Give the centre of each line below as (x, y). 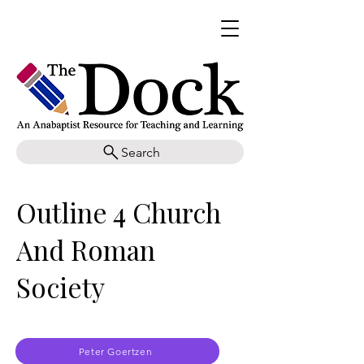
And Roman (86, 249)
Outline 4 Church (119, 212)
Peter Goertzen (115, 351)
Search (140, 152)
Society (61, 287)
